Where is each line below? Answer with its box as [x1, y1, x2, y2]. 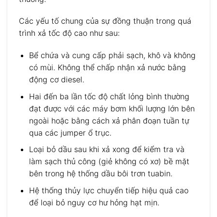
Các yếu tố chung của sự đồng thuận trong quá [19, 16, 191, 26]
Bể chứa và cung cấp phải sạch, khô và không [29, 50, 196, 61]
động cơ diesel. [29, 75, 84, 85]
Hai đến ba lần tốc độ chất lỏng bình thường [29, 91, 189, 101]
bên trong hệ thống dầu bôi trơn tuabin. [29, 169, 172, 179]
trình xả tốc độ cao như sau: [19, 28, 120, 38]
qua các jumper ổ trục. [29, 127, 111, 138]
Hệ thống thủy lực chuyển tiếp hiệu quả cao [29, 186, 188, 196]
